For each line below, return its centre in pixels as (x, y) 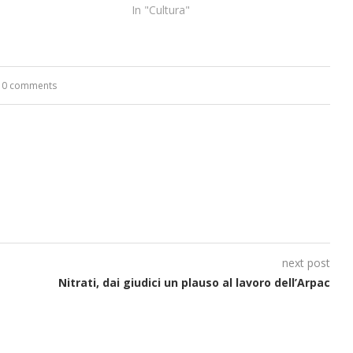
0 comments (30, 85)
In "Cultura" (160, 9)
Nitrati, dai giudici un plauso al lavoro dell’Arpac (194, 282)
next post (306, 262)
